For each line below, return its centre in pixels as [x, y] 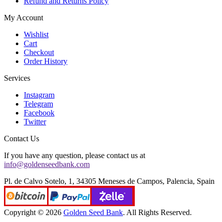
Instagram [39, 95]
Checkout [39, 53]
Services [17, 78]
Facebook [39, 113]
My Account [24, 18]
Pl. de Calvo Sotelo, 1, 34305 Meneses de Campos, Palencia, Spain [109, 181]
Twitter [35, 122]
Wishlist [36, 35]
